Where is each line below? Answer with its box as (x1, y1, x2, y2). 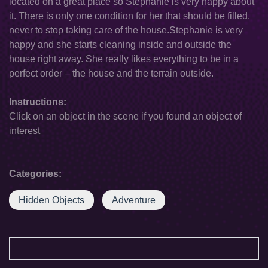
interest (9, 126, 40, 136)
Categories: (9, 169, 62, 179)
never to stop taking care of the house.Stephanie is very (9, 25, 243, 35)
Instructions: (9, 97, 66, 107)
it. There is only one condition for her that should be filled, (9, 11, 250, 21)
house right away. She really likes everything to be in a (9, 54, 239, 64)
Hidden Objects (19, 195, 84, 205)
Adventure (112, 195, 156, 205)
